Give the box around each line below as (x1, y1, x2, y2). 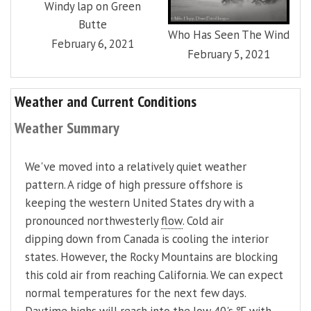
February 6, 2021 (51, 35, 135, 51)
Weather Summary (15, 118, 119, 138)
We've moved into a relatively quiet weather (25, 159, 246, 175)
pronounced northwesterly (25, 213, 161, 229)
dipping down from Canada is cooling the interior (25, 231, 269, 247)
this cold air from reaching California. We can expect (25, 267, 283, 283)
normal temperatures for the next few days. (25, 285, 246, 301)
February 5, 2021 (187, 47, 270, 62)
